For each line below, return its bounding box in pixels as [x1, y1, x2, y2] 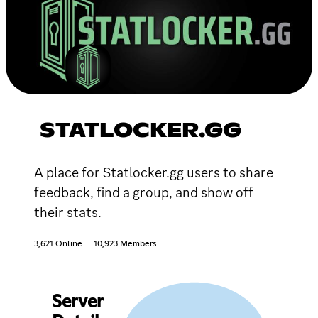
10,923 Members [94, 239, 156, 248]
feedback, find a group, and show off [34, 182, 253, 202]
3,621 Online [34, 239, 82, 248]
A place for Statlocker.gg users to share [34, 163, 273, 182]
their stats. [34, 202, 102, 221]
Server [51, 293, 103, 311]
